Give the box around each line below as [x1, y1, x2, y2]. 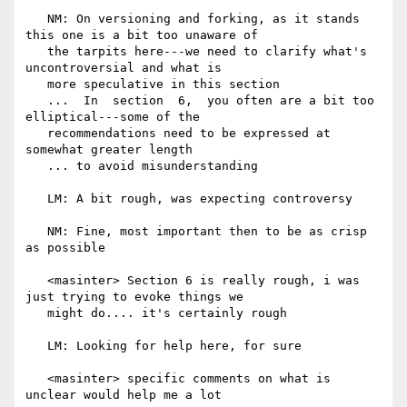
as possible [25, 241, 105, 255]
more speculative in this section [25, 77, 47, 92]
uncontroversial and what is [25, 61, 222, 75]
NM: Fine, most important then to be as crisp [25, 224, 47, 239]
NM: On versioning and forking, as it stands [25, 12, 47, 26]
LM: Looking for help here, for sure [25, 339, 47, 353]
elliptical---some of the [25, 110, 200, 124]
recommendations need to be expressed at [25, 126, 47, 141]
